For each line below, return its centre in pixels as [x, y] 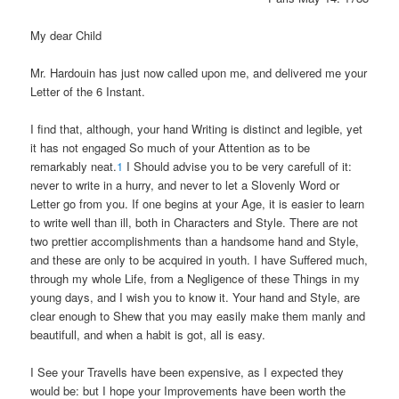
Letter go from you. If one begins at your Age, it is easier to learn [198, 204]
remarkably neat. [74, 167]
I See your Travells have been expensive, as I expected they [187, 372]
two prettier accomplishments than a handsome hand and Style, [195, 241]
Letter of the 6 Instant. [88, 91]
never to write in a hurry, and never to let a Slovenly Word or [185, 185]
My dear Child [66, 35]
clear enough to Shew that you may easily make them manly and [198, 316]
